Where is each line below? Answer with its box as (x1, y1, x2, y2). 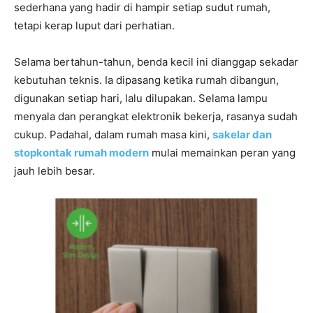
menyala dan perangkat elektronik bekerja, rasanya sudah (14, 109, 298, 123)
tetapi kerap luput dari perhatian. (14, 18, 175, 32)
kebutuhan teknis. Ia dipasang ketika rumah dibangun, (14, 73, 279, 87)
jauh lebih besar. (14, 163, 95, 177)
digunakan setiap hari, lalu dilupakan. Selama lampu (14, 91, 268, 105)
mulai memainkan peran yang (149, 145, 296, 159)
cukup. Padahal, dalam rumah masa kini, (14, 127, 212, 141)
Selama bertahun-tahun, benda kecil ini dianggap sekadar (14, 54, 298, 68)
